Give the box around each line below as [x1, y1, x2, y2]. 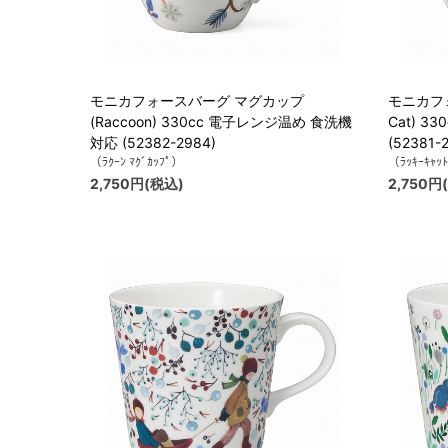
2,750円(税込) [90, 175, 184, 193]
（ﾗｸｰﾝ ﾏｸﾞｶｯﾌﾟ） [90, 154, 183, 170]
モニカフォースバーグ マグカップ [90, 92, 304, 110]
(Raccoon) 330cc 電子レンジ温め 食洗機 [90, 113, 352, 131]
